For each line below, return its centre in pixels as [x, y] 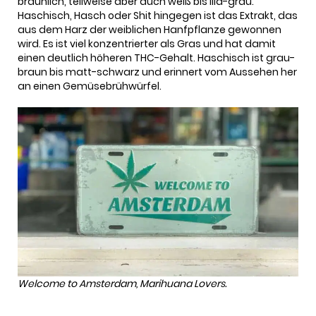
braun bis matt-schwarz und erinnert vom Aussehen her [157, 72]
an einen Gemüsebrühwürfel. [90, 86]
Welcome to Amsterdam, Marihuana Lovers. [122, 283]
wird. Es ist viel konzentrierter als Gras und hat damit [147, 44]
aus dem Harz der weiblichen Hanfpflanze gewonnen [150, 30]
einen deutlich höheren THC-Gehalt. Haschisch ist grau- [156, 58]
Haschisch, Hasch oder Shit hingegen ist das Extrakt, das [158, 16]
